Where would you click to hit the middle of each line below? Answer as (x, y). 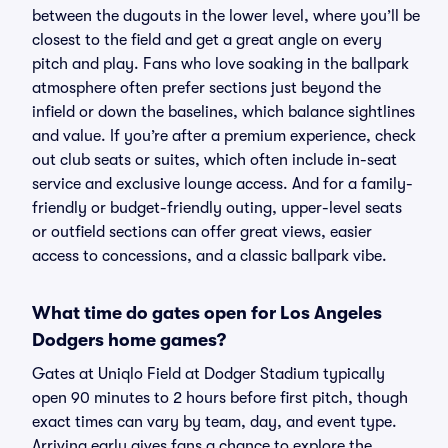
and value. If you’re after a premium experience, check (224, 136)
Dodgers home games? (129, 340)
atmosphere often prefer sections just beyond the (206, 88)
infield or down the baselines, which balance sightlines (223, 112)
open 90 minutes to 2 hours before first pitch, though (220, 398)
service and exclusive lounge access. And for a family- (222, 184)
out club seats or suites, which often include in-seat (214, 160)
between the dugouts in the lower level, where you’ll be (226, 16)
